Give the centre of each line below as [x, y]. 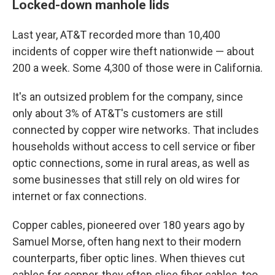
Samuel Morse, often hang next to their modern [127, 242]
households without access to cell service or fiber [134, 147]
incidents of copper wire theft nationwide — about [133, 52]
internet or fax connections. [79, 196]
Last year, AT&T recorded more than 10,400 [116, 35]
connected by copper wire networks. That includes [136, 130]
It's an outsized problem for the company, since [128, 97]
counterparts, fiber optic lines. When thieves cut [129, 258]
